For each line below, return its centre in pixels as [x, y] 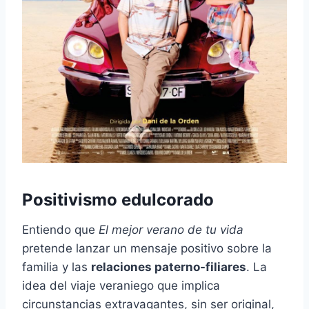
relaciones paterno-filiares [169, 267]
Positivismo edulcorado [118, 200]
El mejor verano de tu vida [171, 230]
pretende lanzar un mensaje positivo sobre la [147, 249]
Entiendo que [60, 230]
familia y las [57, 267]
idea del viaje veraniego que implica [121, 286]
